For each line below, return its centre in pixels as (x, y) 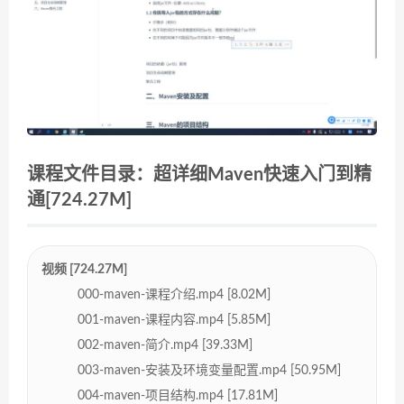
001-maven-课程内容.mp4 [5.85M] (174, 320)
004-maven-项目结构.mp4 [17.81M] (178, 395)
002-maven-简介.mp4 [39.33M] (165, 345)
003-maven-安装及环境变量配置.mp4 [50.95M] (209, 370)
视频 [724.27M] (84, 269)
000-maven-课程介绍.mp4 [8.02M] (174, 294)
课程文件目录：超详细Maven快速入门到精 (199, 174)
